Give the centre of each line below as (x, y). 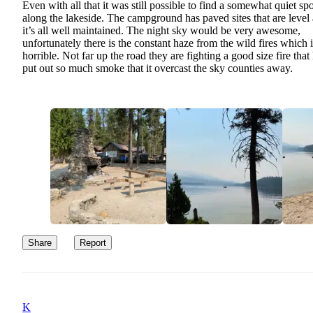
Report (93, 243)
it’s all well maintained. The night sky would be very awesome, (161, 31)
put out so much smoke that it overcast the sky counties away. (158, 68)
